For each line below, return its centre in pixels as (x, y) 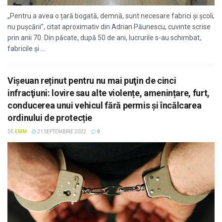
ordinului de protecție (50, 118)
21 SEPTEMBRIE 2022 (61, 132)
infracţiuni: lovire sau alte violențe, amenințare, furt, (109, 93)
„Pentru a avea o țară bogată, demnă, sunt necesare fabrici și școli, (111, 16)
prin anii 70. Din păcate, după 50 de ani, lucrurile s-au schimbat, (104, 38)
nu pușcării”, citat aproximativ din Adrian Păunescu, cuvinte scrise (109, 27)
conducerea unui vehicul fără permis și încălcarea (105, 105)
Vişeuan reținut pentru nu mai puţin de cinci (92, 81)
